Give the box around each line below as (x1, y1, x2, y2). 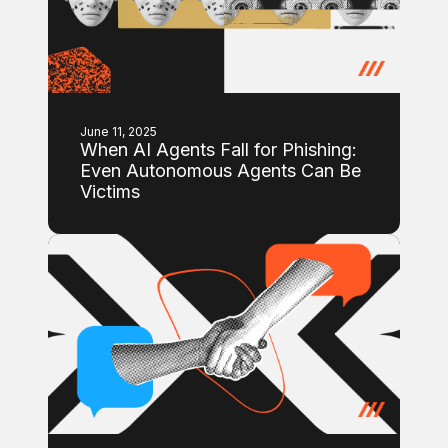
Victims (80, 181, 140, 202)
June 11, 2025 (80, 124, 157, 139)
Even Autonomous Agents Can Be (80, 160, 361, 181)
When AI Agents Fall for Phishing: (80, 139, 357, 160)
